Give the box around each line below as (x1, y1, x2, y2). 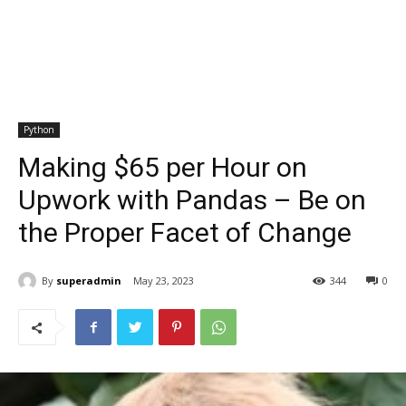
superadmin (56, 273, 121, 287)
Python (24, 123, 54, 136)
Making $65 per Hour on (18, 151, 307, 183)
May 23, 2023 (133, 274, 194, 288)
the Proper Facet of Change (18, 217, 352, 248)
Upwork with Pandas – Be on (18, 184, 366, 216)
